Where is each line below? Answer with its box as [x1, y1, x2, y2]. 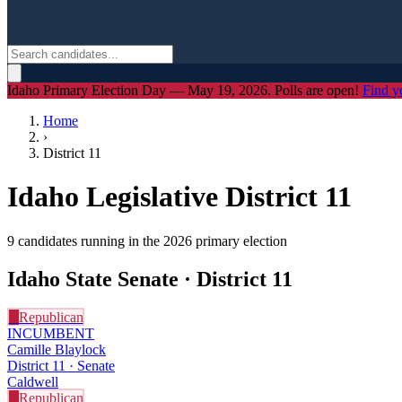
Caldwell [7, 373, 58, 389]
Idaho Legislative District [7, 180, 325, 214]
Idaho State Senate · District [7, 267, 272, 291]
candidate [14, 232, 72, 249]
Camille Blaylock [7, 341, 106, 357]
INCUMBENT [7, 325, 94, 341]
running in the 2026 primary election [77, 232, 287, 249]
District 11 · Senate [7, 357, 115, 373]
